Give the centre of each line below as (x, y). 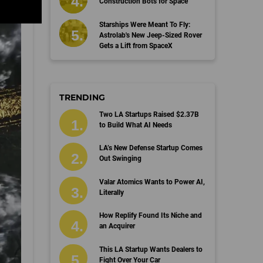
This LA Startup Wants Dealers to (151, 249)
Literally (111, 192)
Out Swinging (120, 159)
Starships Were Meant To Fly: (144, 24)
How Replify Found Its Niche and (150, 215)
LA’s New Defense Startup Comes (151, 148)
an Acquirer (117, 226)
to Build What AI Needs (135, 125)
